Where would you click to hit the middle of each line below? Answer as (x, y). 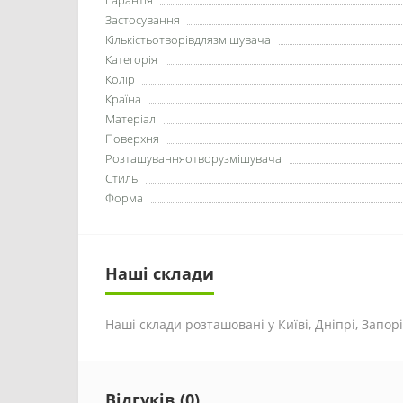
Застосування (143, 20)
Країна (123, 99)
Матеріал (130, 119)
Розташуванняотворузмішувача (193, 158)
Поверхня (132, 139)
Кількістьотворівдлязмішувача (188, 40)
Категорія (131, 59)
